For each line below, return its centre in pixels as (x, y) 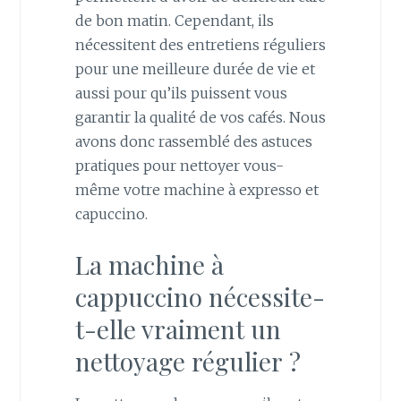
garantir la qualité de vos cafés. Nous (200, 117)
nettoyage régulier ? (188, 362)
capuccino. (111, 213)
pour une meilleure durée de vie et (195, 68)
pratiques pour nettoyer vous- (179, 165)
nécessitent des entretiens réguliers (200, 44)
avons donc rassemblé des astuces (193, 141)
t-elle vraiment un (178, 329)
